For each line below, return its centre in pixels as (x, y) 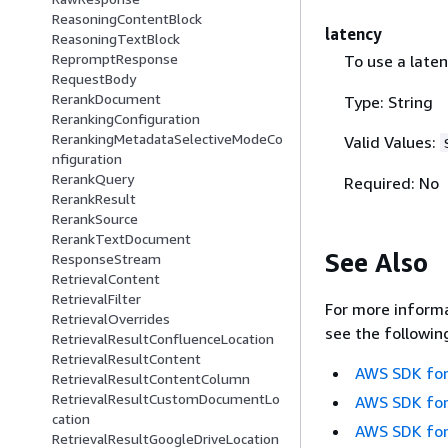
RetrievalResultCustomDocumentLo (166, 399)
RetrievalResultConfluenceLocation (163, 339)
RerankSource (95, 219)
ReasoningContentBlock (127, 19)
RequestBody (94, 79)
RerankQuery (93, 179)
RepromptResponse (115, 59)
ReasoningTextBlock (116, 39)
